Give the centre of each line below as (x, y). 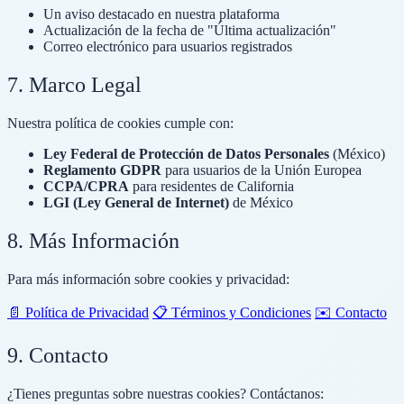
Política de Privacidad (87, 312)
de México (261, 202)
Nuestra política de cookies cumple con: (120, 123)
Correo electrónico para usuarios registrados (168, 46)
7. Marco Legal (74, 84)
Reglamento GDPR (102, 170)
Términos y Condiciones (241, 312)
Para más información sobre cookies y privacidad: (148, 279)
